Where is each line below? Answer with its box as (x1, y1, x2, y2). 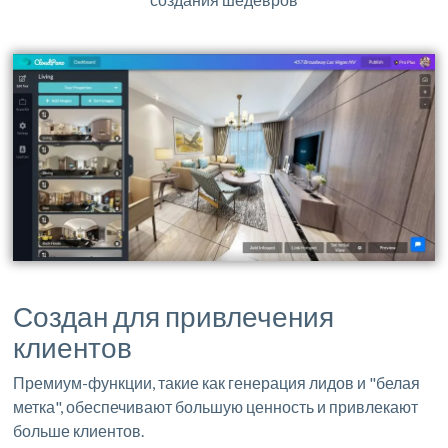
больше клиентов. (13, 420, 145, 440)
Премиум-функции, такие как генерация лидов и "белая (13, 372, 421, 392)
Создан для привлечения (13, 298, 335, 333)
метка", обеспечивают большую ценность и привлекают (13, 396, 419, 416)
